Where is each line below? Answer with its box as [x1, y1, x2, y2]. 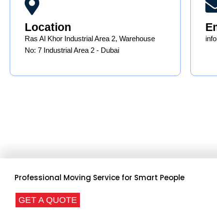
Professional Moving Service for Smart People [15, 172, 185, 183]
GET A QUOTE [18, 195, 77, 205]
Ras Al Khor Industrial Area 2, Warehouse [25, 34, 155, 43]
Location [25, 21, 71, 34]
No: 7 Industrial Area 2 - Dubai [25, 46, 119, 55]
